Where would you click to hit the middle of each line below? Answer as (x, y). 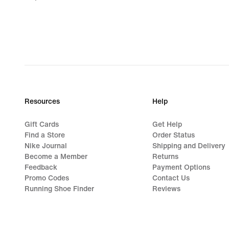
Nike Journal (46, 146)
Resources (42, 101)
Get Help (167, 124)
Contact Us (171, 178)
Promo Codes (47, 178)
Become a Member (56, 156)
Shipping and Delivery (189, 146)
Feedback (41, 167)
